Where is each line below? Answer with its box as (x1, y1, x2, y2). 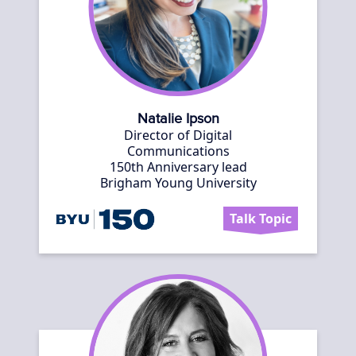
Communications (126, 142, 230, 160)
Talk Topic (230, 210, 292, 227)
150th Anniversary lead (109, 158, 247, 176)
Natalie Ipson (137, 112, 219, 126)
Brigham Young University (99, 174, 257, 192)
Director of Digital (124, 126, 232, 144)
